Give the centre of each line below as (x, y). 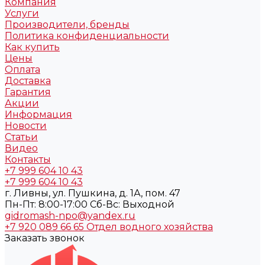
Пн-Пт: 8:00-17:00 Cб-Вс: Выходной (90, 204)
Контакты (28, 159)
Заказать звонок (45, 238)
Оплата (22, 70)
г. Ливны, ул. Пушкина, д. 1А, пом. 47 (93, 193)
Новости (26, 126)
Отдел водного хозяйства (150, 227)
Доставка (28, 81)
